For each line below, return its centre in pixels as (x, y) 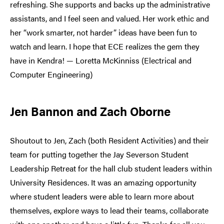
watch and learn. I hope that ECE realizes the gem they (105, 46)
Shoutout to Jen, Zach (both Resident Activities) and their (109, 140)
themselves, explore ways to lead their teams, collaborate (109, 210)
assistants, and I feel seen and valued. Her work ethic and (109, 18)
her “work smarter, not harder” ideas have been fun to (103, 32)
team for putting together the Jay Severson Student (99, 154)
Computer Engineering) (51, 74)
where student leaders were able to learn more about (102, 196)
